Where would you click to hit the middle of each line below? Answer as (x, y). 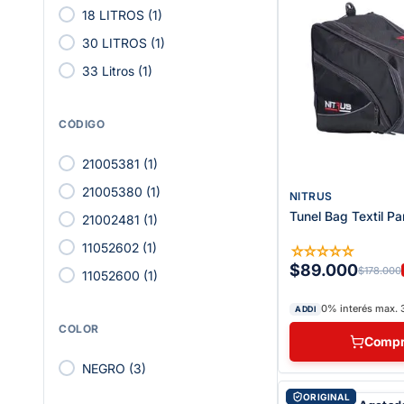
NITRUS (311, 196)
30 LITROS (115, 42)
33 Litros (108, 70)
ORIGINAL (327, 396)
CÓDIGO (82, 124)
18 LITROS (113, 14)
